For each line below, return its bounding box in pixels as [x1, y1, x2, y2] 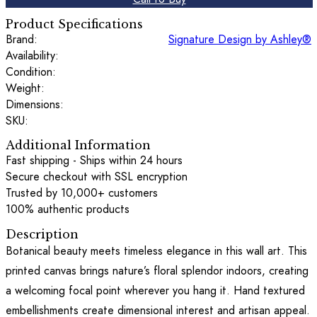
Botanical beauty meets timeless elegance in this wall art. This [6, 242, 307, 259]
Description [6, 226, 79, 241]
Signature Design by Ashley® [168, 31, 311, 48]
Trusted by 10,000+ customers [6, 185, 158, 202]
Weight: [6, 80, 45, 97]
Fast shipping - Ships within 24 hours [6, 152, 183, 169]
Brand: [6, 31, 38, 48]
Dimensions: [6, 96, 64, 113]
